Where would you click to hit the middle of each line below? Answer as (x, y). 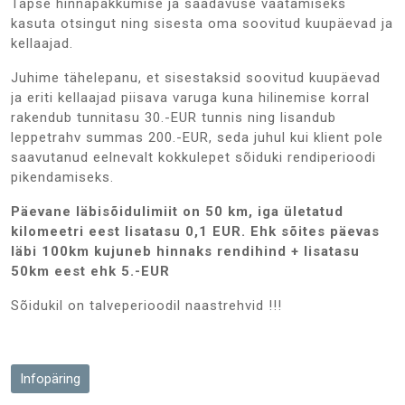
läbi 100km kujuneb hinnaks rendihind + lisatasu (185, 252)
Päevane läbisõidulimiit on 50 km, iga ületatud (177, 212)
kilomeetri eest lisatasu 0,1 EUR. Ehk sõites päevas (195, 232)
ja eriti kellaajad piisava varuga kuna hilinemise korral (190, 98)
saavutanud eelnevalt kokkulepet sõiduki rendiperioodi (193, 158)
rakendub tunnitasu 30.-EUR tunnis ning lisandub (174, 118)
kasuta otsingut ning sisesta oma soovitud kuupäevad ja (202, 24)
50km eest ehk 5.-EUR (90, 272)
